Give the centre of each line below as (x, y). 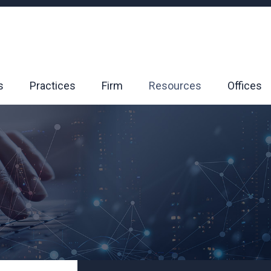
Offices (245, 86)
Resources (175, 86)
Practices (53, 86)
